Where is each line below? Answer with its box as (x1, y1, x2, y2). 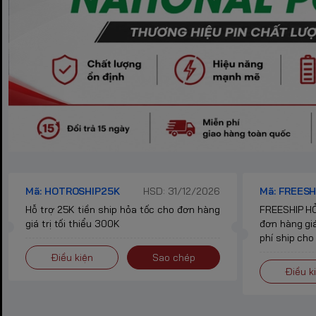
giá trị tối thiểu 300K (25, 217, 120, 231)
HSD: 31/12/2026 (142, 185, 220, 198)
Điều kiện (51, 251, 93, 265)
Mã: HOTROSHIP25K (25, 185, 121, 198)
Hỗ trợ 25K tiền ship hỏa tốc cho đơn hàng (25, 203, 220, 217)
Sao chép (152, 251, 195, 265)
